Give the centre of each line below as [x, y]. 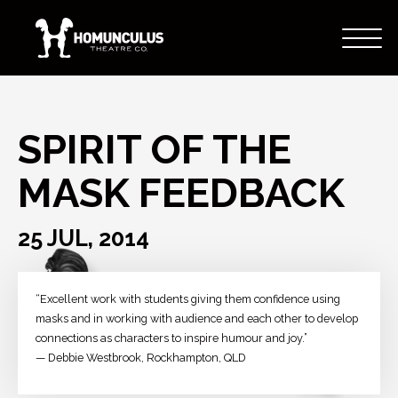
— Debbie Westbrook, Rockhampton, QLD [141, 358]
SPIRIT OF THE [155, 149]
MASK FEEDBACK [181, 192]
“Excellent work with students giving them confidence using [188, 299]
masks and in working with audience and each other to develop [197, 319]
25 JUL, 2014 [84, 239]
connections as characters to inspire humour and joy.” [171, 338]
